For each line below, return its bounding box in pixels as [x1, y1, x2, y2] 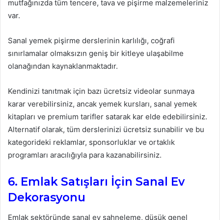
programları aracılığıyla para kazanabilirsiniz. [8, 150, 162, 160]
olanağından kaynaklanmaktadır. [8, 61, 118, 71]
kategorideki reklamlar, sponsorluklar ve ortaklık [8, 137, 175, 147]
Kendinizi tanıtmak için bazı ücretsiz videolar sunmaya [8, 86, 194, 96]
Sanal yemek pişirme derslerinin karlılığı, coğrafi [8, 36, 175, 46]
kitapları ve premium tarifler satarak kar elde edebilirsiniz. [8, 112, 207, 122]
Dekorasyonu [8, 191, 85, 205]
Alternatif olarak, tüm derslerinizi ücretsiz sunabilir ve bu [8, 125, 204, 135]
